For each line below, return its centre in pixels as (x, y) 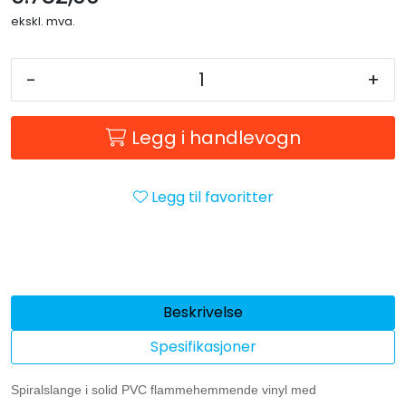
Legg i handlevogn (216, 137)
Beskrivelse (203, 312)
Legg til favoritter (212, 197)
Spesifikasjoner (203, 346)
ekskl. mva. (43, 21)
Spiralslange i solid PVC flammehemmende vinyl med (164, 389)
